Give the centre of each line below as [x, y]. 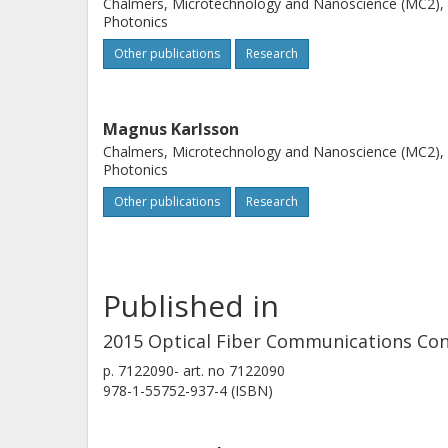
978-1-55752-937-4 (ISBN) [188, 390]
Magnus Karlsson [171, 129]
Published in [191, 305]
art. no [204, 370]
